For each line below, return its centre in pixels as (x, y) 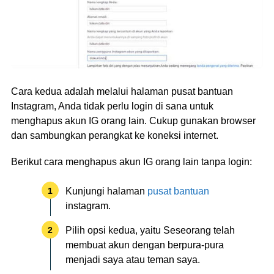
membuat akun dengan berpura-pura (145, 245)
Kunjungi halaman (107, 191)
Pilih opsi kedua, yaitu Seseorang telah (150, 231)
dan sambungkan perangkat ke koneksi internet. (115, 136)
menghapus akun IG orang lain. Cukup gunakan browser (133, 121)
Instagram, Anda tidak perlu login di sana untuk (112, 106)
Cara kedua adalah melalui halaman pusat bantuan (122, 92)
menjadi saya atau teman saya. (133, 260)
